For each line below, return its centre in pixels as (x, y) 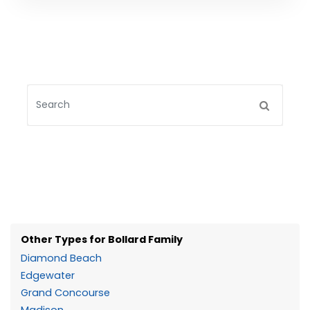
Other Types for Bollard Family (102, 239)
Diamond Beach (61, 258)
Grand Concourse (65, 292)
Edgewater (48, 275)
